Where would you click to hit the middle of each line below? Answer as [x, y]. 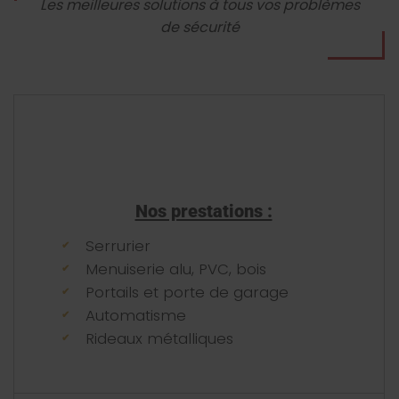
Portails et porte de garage [187, 292]
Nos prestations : [204, 211]
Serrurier [118, 245]
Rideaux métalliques [159, 338]
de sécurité [199, 27]
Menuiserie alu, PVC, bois [176, 269]
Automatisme [136, 315]
